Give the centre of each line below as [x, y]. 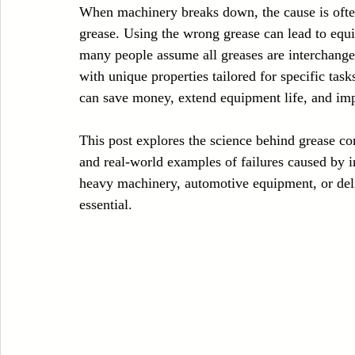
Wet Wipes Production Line [284, 21]
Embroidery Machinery [84, 84]
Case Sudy [55, 21]
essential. [106, 204]
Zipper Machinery [151, 21]
